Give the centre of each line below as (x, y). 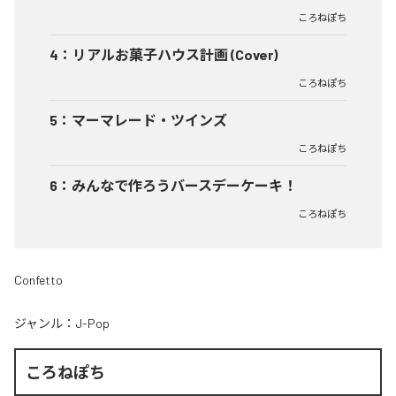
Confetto (38, 280)
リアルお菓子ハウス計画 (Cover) (175, 54)
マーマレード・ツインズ (149, 120)
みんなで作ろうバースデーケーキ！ (184, 185)
